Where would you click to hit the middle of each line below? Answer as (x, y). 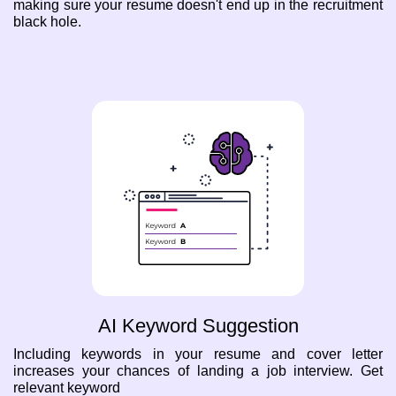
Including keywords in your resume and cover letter (198, 354)
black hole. (47, 21)
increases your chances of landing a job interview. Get (198, 371)
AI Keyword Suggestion (198, 326)
